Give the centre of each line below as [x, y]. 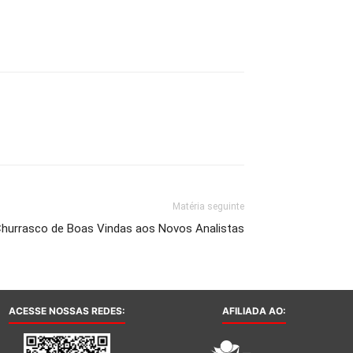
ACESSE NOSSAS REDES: [67, 311]
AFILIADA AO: [254, 311]
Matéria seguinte [208, 206]
